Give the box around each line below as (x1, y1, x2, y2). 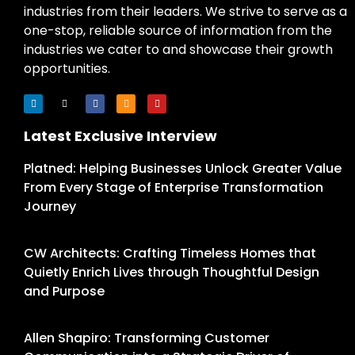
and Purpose (24, 282, 105, 301)
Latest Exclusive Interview (24, 126, 217, 147)
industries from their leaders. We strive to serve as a (24, 2, 347, 21)
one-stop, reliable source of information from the (24, 21, 332, 40)
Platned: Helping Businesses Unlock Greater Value (24, 159, 342, 178)
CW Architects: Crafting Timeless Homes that (24, 244, 316, 263)
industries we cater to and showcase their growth (24, 40, 333, 59)
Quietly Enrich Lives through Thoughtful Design (24, 263, 319, 282)
